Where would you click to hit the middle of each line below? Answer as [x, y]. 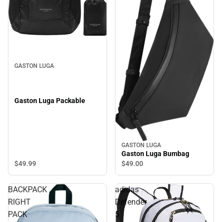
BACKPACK [28, 189]
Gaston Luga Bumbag [155, 153]
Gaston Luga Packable [50, 101]
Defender [131, 202]
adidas [127, 189]
